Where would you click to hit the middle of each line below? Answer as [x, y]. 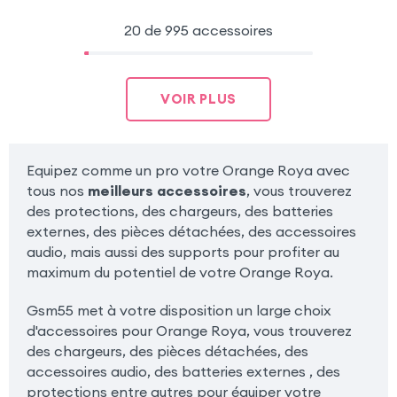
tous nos [57, 191]
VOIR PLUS [198, 99]
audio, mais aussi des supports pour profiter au [183, 252]
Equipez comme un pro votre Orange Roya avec [188, 171]
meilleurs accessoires [167, 191]
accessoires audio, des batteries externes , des [183, 372]
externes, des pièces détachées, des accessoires [191, 232]
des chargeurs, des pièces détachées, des [167, 351]
